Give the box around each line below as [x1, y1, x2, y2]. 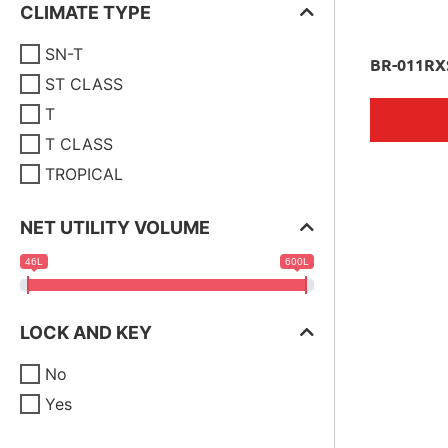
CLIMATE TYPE [20, 2, 151, 23]
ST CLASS [45, 74, 123, 94]
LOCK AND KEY [20, 322, 152, 343]
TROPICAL [45, 164, 123, 184]
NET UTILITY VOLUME [20, 217, 210, 238]
